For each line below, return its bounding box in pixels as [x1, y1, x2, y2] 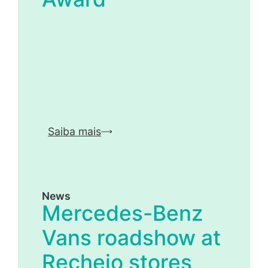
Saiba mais [48, 125, 101, 138]
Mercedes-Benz [42, 200, 203, 226]
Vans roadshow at [42, 224, 221, 251]
